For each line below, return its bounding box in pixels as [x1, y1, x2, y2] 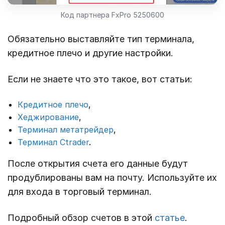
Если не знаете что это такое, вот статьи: [8, 74, 192, 85]
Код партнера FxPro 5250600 [61, 11, 164, 20]
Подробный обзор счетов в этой [8, 212, 155, 223]
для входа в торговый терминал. [8, 186, 152, 197]
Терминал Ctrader [18, 137, 89, 148]
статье [155, 212, 185, 223]
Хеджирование [18, 112, 79, 123]
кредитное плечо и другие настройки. [8, 48, 173, 59]
